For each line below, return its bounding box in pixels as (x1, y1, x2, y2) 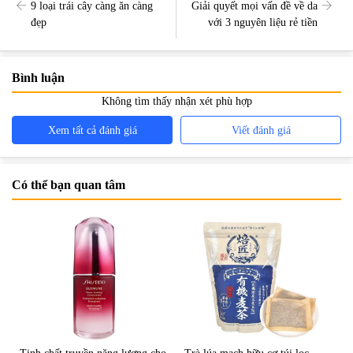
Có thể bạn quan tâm (12, 178, 125, 192)
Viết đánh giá (231, 124, 291, 136)
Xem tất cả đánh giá (47, 124, 137, 136)
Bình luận (12, 71, 65, 85)
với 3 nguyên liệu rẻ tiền (208, 16, 318, 28)
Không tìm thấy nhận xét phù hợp (101, 95, 252, 108)
